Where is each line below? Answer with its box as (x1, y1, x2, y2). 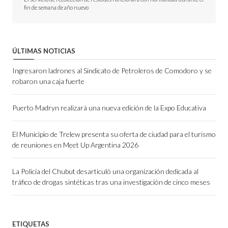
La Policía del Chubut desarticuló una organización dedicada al (12, 166, 198, 176)
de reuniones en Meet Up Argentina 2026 (12, 140, 138, 149)
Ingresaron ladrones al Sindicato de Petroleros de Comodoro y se (12, 66, 212, 75)
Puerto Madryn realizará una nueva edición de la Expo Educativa (12, 103, 206, 112)
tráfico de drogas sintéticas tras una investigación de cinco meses (12, 177, 210, 186)
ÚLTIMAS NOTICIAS (12, 46, 75, 55)
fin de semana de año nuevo (24, 4, 89, 11)
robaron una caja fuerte (12, 76, 84, 85)
